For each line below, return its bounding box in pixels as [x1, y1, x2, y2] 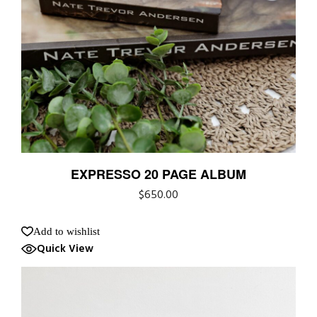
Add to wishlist [33, 225, 100, 237]
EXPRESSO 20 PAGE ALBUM [71, 164, 246, 183]
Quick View [37, 240, 93, 258]
